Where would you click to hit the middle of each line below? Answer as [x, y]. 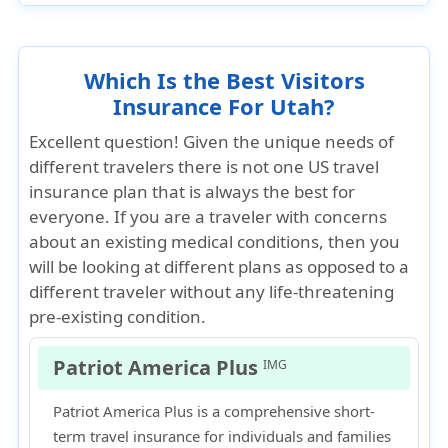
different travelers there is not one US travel [204, 166]
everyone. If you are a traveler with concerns [208, 216]
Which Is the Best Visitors [224, 80]
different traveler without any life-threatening [212, 291]
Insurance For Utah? [224, 106]
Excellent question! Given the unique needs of [212, 141]
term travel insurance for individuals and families [222, 436]
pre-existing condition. [118, 316]
